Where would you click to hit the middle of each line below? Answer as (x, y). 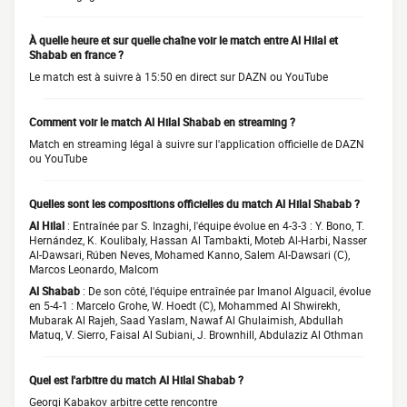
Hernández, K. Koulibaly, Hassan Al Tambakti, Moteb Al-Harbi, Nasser (198, 240)
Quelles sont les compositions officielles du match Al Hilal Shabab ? (194, 203)
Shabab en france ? (76, 55)
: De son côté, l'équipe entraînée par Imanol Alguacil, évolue (225, 291)
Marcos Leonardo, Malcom (94, 269)
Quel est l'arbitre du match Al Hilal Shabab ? (136, 380)
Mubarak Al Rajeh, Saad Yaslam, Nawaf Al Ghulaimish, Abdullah (186, 320)
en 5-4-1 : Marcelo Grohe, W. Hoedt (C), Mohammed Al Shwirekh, (184, 305)
